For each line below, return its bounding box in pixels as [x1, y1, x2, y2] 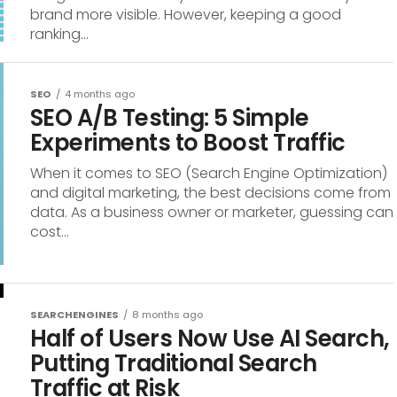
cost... [30, 222, 69, 242]
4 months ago [65, 87, 135, 101]
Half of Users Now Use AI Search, [30, 323, 390, 354]
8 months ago [132, 307, 203, 322]
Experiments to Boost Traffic [30, 127, 346, 159]
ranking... [30, 24, 89, 44]
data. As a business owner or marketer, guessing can [30, 202, 393, 222]
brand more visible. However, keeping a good [30, 4, 341, 25]
